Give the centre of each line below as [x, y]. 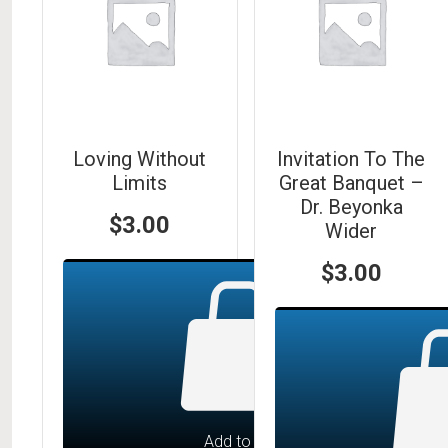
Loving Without [140, 158]
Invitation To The [351, 158]
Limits [140, 182]
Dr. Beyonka [351, 206]
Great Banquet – [351, 182]
